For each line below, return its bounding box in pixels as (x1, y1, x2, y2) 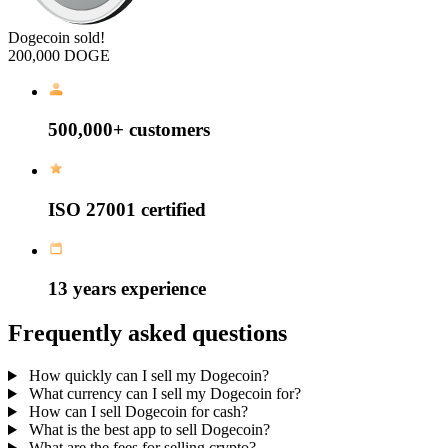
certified (141, 198, 206, 220)
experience (121, 278, 206, 300)
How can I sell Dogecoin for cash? (28, 403, 248, 421)
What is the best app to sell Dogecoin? (28, 421, 270, 439)
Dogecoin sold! (8, 28, 105, 46)
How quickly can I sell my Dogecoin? (28, 367, 269, 385)
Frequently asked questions (8, 320, 287, 347)
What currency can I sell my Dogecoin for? (28, 385, 301, 403)
